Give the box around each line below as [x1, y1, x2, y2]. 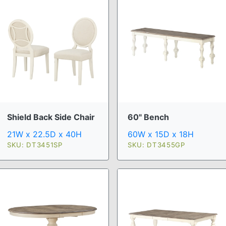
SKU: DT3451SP [7, 141, 63, 149]
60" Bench [128, 112, 169, 123]
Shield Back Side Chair [7, 112, 95, 123]
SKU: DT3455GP [128, 141, 185, 149]
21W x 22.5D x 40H [7, 129, 82, 140]
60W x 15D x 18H [128, 129, 194, 140]
